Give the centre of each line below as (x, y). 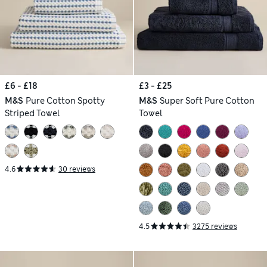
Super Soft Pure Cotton (207, 100)
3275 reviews (215, 226)
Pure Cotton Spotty (65, 100)
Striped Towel (32, 113)
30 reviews (77, 169)
